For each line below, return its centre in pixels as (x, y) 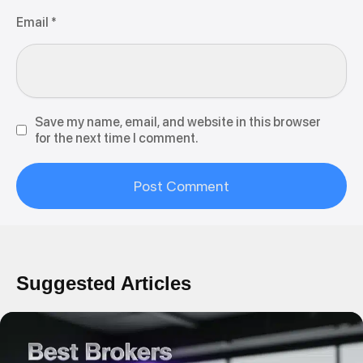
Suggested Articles (104, 283)
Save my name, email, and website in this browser (178, 122)
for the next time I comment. (117, 138)
